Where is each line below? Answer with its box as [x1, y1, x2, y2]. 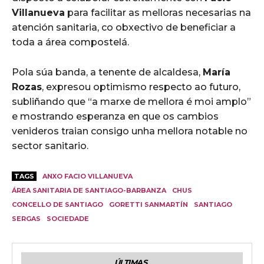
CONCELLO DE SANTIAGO [12, 200, 103, 209]
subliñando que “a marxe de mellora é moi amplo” [12, 96, 251, 108]
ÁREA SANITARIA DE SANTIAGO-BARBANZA [12, 186, 166, 195]
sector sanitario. [12, 140, 88, 152]
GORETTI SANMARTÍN [109, 200, 188, 209]
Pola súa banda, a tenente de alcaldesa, [12, 67, 203, 78]
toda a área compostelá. [12, 37, 129, 48]
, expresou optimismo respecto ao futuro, [42, 81, 240, 93]
